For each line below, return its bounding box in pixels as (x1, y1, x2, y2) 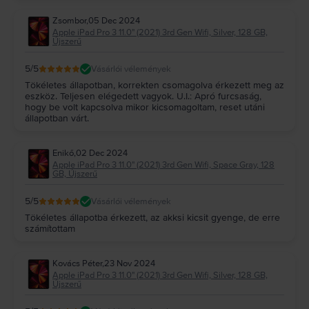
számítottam (25, 223, 75, 235)
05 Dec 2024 (88, 15, 140, 27)
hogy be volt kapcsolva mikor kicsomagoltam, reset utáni (25, 101, 265, 114)
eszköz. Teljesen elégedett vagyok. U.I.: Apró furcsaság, (25, 90, 261, 103)
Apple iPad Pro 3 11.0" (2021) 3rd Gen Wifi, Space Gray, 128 (52, 159, 275, 171)
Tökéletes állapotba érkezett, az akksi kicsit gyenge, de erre (25, 212, 280, 224)
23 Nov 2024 (104, 258, 155, 270)
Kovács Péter (52, 258, 102, 270)
